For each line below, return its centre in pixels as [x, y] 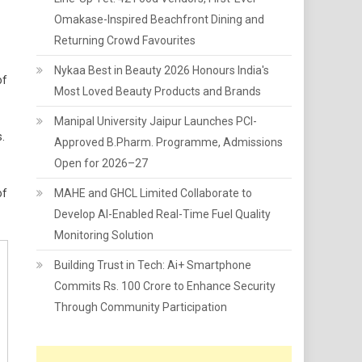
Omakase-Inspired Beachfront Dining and [160, 19]
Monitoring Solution [104, 235]
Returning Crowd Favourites [125, 40]
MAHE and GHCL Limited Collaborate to [154, 193]
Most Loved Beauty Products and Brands [158, 91]
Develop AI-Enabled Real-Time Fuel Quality [163, 214]
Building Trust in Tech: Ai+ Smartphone [153, 265]
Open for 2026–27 [101, 163]
